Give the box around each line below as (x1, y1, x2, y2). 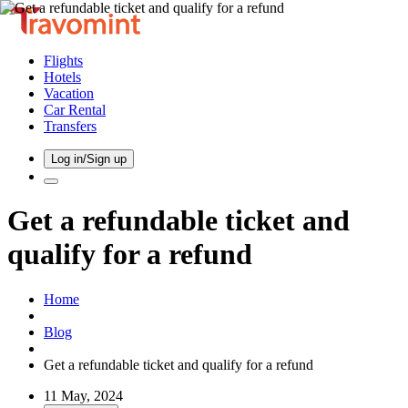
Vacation (44, 86, 94, 101)
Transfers (44, 118, 97, 134)
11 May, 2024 (44, 387, 123, 403)
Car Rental (44, 102, 106, 117)
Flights (44, 53, 83, 68)
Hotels (44, 69, 81, 85)
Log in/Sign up (51, 152, 127, 166)
